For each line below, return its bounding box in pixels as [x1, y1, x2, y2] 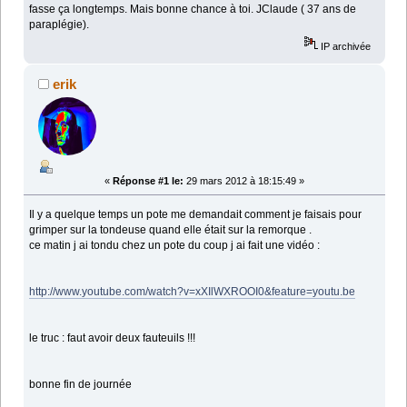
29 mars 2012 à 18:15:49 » [184, 174, 304, 186]
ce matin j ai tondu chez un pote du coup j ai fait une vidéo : [29, 238, 321, 252]
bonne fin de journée [29, 377, 133, 391]
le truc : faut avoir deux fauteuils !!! [29, 331, 196, 344]
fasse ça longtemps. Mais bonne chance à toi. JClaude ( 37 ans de [29, 3, 357, 16]
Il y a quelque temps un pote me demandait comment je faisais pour [29, 207, 362, 221]
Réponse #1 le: [113, 174, 184, 186]
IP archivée [318, 41, 372, 53]
